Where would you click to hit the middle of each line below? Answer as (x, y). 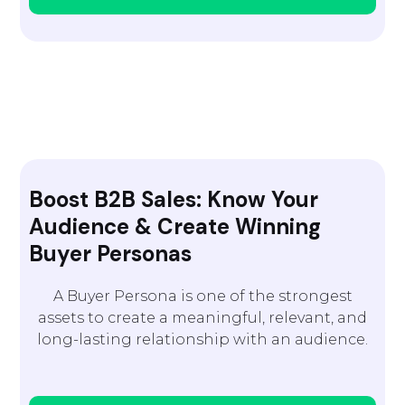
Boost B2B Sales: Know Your (174, 199)
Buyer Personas (111, 254)
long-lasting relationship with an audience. (202, 339)
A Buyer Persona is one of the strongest (202, 296)
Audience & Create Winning (175, 226)
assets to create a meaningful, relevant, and (202, 318)
